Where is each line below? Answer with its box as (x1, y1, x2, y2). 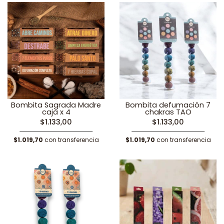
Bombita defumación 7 (125, 100, 210, 110)
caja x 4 (41, 107, 70, 117)
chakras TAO (144, 107, 191, 117)
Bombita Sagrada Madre (11, 100, 101, 110)
